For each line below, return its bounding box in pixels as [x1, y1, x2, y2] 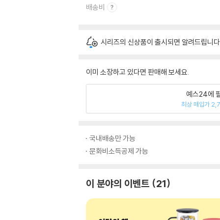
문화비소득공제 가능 [89, 146, 148, 156]
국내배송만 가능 [89, 134, 136, 143]
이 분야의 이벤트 [86, 177, 149, 190]
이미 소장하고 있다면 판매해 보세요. [86, 67, 189, 77]
